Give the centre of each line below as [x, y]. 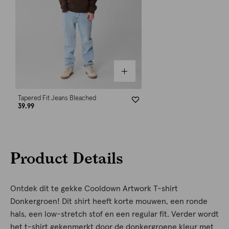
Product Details [67, 158]
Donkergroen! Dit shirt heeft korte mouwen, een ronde [109, 202]
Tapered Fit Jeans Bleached [57, 99]
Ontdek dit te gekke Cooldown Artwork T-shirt [94, 189]
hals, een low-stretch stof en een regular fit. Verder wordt [114, 214]
